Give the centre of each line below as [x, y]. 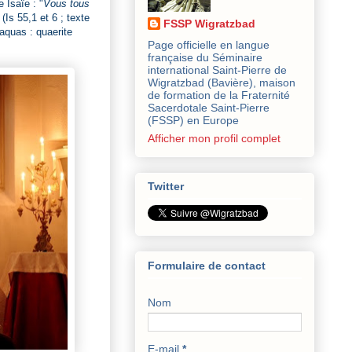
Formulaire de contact [207, 265]
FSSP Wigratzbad [209, 23]
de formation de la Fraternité [219, 95]
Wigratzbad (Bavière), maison [222, 82]
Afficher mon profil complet [214, 138]
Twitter [166, 187]
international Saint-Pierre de [217, 70]
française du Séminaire [205, 57]
